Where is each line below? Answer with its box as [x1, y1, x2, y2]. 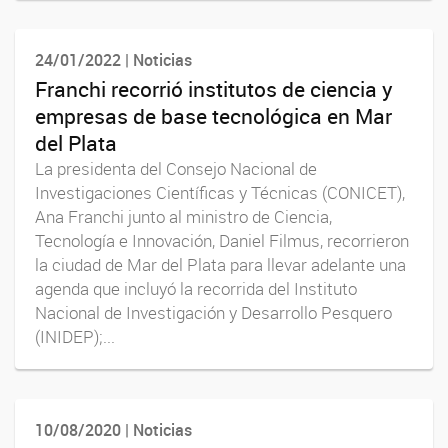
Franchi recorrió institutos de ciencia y [35, 74, 393, 103]
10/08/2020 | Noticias [35, 419, 192, 442]
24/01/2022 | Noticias [35, 48, 192, 71]
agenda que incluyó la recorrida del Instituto [35, 277, 357, 300]
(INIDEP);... [35, 325, 115, 348]
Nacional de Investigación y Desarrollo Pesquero [35, 301, 392, 324]
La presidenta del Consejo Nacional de [35, 157, 317, 180]
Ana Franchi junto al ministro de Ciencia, [35, 205, 332, 228]
